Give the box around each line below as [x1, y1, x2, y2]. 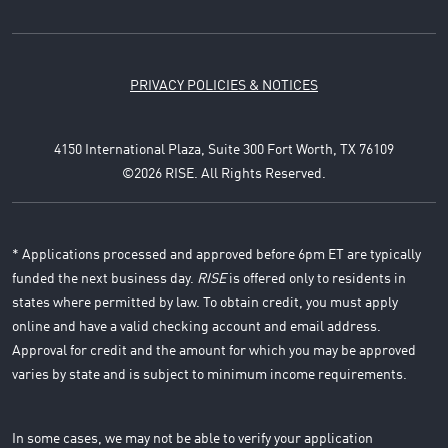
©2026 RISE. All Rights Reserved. [122, 166, 326, 181]
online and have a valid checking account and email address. [12, 319, 381, 334]
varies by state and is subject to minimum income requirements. [12, 367, 407, 382]
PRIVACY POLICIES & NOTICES [130, 78, 318, 93]
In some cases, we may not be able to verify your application [12, 431, 373, 446]
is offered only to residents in [226, 271, 406, 286]
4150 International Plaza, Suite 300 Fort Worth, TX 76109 [54, 142, 394, 157]
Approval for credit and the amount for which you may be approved [12, 343, 416, 358]
